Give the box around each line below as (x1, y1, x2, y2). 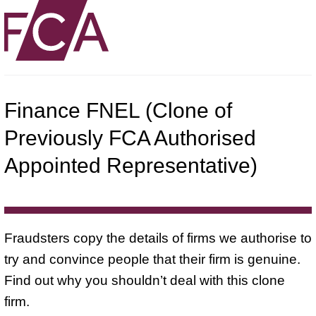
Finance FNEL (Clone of (4, 98, 232, 122)
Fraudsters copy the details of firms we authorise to (4, 230, 312, 245)
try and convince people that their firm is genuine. (4, 251, 300, 267)
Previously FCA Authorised (4, 126, 256, 150)
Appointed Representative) (4, 153, 257, 177)
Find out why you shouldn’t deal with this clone (4, 272, 285, 288)
